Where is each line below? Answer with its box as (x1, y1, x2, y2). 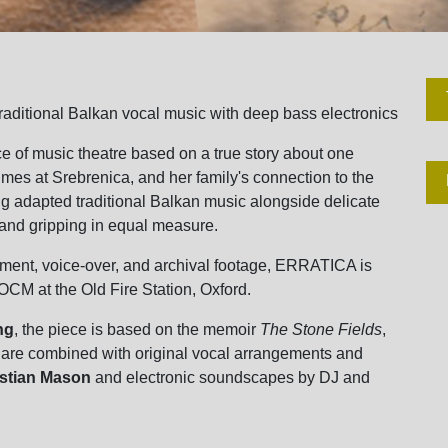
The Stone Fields (260, 321, 382, 338)
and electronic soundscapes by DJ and (91, 369, 370, 386)
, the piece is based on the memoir (14, 321, 260, 338)
